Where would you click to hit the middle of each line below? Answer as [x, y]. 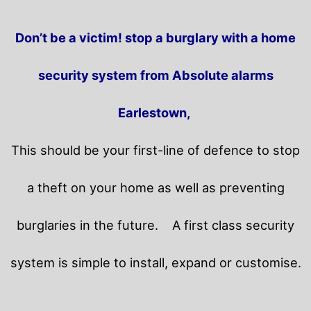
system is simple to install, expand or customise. [155, 262]
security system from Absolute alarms [155, 75]
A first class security [233, 225]
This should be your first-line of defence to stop [155, 150]
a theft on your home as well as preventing [155, 187]
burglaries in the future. [94, 225]
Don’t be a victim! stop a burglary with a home [155, 37]
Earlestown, [155, 112]
